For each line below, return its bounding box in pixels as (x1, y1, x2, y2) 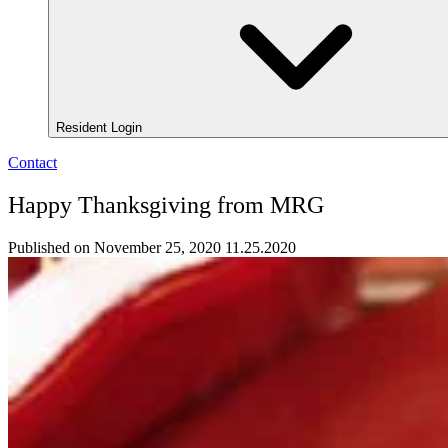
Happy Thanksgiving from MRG (8, 192, 324, 219)
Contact (8, 154, 57, 172)
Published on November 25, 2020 (8, 239, 221, 257)
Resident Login (56, 120, 146, 136)
